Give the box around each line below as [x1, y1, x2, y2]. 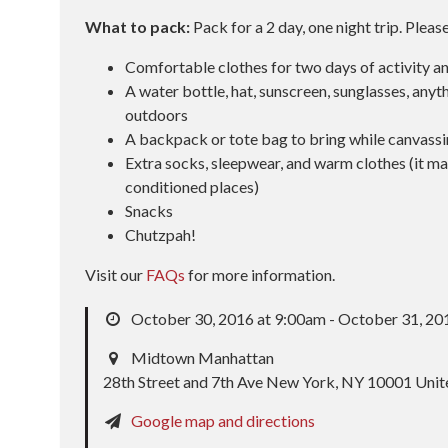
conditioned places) [125, 177, 260, 196]
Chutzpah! [125, 225, 197, 244]
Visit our [85, 265, 147, 284]
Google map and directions [131, 411, 316, 430]
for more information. [185, 265, 336, 284]
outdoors [125, 105, 189, 124]
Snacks [125, 201, 174, 220]
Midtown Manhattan [128, 348, 275, 367]
